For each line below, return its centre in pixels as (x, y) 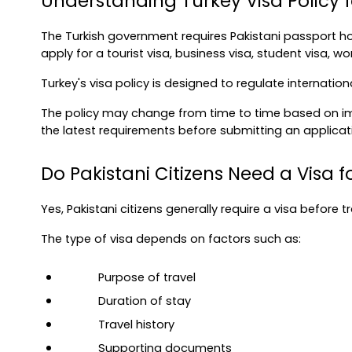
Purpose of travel (147, 277)
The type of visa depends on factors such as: (171, 239)
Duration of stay (145, 301)
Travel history (136, 324)
